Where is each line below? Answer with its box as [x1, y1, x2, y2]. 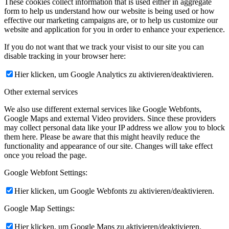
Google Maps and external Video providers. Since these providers [4, 113, 216, 123]
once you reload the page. [4, 150, 87, 159]
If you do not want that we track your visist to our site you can [4, 42, 204, 51]
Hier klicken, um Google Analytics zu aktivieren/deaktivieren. [14, 70, 214, 79]
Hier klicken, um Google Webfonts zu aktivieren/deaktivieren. [14, 186, 214, 195]
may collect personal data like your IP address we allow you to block [4, 123, 225, 132]
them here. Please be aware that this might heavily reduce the [4, 132, 200, 141]
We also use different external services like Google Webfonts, [4, 104, 201, 113]
